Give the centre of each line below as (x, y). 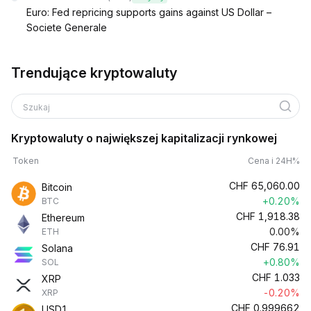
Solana (57, 248)
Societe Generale (67, 27)
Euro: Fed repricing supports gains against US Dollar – (149, 12)
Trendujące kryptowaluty (94, 73)
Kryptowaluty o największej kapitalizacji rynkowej (144, 138)
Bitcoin (57, 187)
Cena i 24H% (274, 161)
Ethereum (63, 218)
